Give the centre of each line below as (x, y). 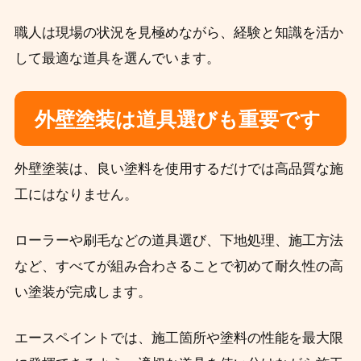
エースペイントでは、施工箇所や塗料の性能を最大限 (178, 338)
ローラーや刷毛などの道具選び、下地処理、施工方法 (178, 240)
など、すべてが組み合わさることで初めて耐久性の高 (178, 266)
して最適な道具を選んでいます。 (117, 58)
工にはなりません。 (76, 194)
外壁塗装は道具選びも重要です (177, 119)
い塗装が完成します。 (83, 292)
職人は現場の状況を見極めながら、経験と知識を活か (178, 32)
